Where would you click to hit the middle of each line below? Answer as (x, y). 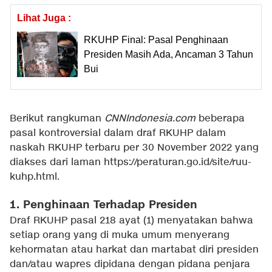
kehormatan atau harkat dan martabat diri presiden (134, 250)
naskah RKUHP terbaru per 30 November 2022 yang (134, 148)
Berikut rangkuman (57, 119)
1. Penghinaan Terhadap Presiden (104, 205)
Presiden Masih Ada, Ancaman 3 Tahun (168, 54)
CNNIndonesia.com (150, 119)
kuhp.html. (35, 177)
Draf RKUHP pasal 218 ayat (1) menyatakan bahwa (131, 221)
